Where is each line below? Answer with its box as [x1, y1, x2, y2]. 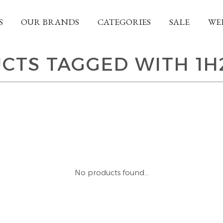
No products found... [74, 168, 149, 177]
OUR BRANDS [21, 16, 80, 27]
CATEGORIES [98, 16, 151, 27]
